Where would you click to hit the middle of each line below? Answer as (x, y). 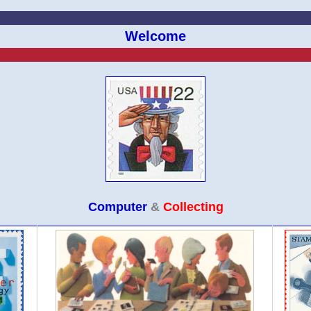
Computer (117, 207)
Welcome (155, 36)
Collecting (193, 207)
